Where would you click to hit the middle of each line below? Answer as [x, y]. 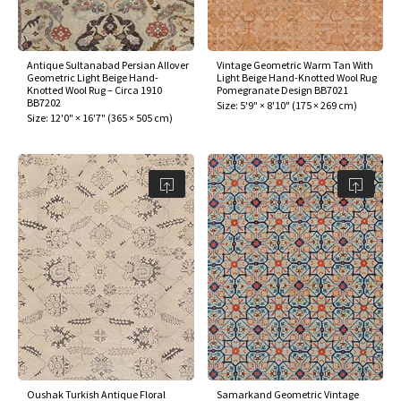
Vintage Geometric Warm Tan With [294, 65]
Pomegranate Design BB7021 [282, 90]
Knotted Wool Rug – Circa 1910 [94, 90]
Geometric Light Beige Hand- [93, 78]
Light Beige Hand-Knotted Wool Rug [296, 78]
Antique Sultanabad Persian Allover [108, 65]
